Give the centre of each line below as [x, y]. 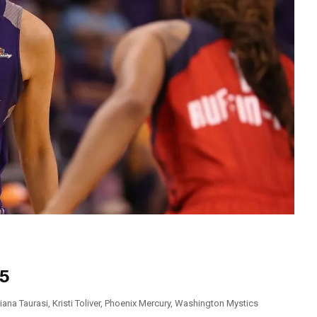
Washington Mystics [217, 304]
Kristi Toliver [76, 304]
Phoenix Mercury [138, 304]
